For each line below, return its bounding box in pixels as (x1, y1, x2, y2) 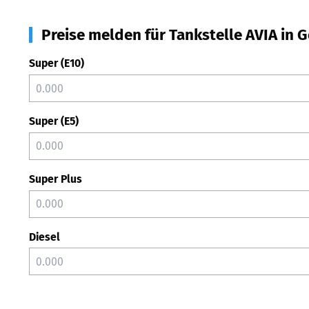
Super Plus (29, 172, 82, 186)
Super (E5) (29, 114, 79, 128)
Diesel (29, 230, 60, 243)
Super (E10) (29, 57, 84, 70)
